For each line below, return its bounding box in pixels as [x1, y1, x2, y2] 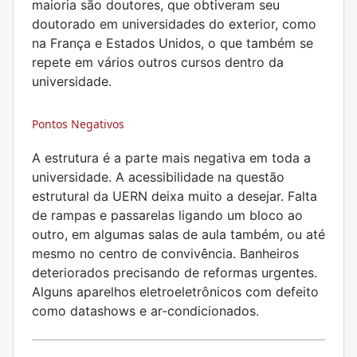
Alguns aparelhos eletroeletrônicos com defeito [32, 284, 319, 300]
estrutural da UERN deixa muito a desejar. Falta [32, 188, 317, 204]
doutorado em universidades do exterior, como [32, 16, 316, 32]
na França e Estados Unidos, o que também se [32, 35, 313, 51]
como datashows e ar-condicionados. [32, 303, 259, 319]
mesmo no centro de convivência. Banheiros [32, 245, 299, 261]
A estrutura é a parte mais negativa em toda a [32, 150, 311, 166]
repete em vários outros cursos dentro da [32, 54, 284, 70]
